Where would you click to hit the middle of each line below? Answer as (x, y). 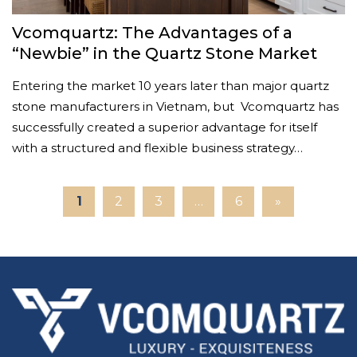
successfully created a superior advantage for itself (165, 127)
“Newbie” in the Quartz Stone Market (165, 53)
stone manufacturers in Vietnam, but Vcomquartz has (175, 106)
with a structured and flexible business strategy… (157, 148)
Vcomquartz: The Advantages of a (152, 33)
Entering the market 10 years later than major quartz (171, 86)
